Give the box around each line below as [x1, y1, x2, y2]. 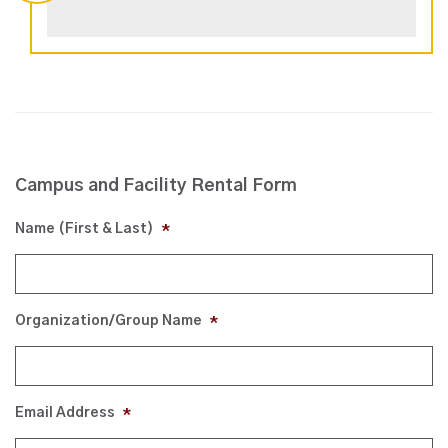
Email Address [15, 405, 115, 420]
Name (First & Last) [15, 221, 154, 236]
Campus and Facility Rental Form [15, 176, 297, 195]
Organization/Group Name [15, 313, 202, 328]
